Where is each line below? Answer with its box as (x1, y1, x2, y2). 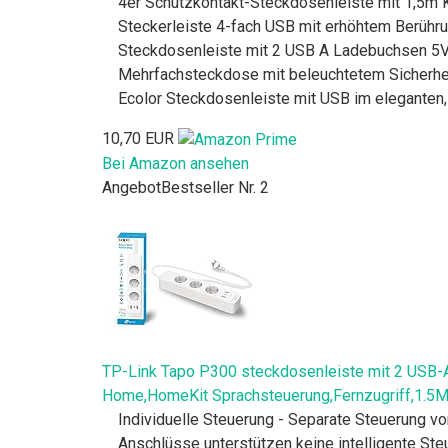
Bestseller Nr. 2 (161, 177, 269, 197)
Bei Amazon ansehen (102, 153, 249, 173)
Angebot (102, 177, 161, 197)
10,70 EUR (102, 128, 174, 148)
